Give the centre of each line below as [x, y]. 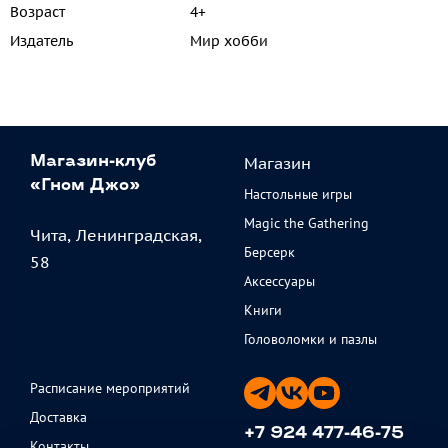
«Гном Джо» [85, 186]
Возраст [37, 12]
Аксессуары [279, 281]
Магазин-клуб [93, 162]
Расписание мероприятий [110, 388]
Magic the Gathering [306, 223]
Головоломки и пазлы [310, 339]
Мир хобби [229, 41]
